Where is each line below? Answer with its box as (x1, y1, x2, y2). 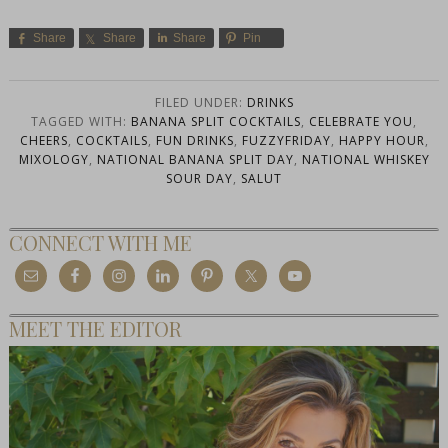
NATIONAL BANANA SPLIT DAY (96, 151, 294, 169)
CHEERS (19, 132, 68, 150)
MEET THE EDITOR (8, 315, 182, 343)
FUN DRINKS (155, 132, 234, 150)
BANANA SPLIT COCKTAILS (131, 113, 301, 131)
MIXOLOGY (18, 151, 89, 169)
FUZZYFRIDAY (241, 132, 331, 150)
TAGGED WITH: (31, 113, 131, 131)
